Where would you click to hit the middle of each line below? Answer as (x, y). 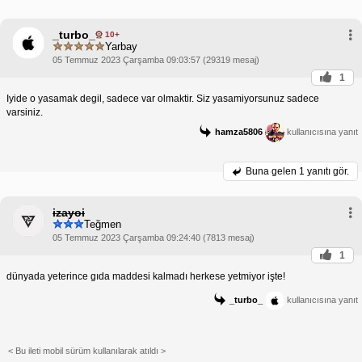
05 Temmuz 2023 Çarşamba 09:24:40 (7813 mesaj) (154, 237)
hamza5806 (239, 131)
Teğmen (103, 225)
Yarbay (121, 47)
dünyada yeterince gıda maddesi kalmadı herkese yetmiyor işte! (146, 276)
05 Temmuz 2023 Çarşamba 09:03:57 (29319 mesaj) (156, 59)
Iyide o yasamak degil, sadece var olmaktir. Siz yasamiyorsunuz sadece (163, 98)
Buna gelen (272, 171)
